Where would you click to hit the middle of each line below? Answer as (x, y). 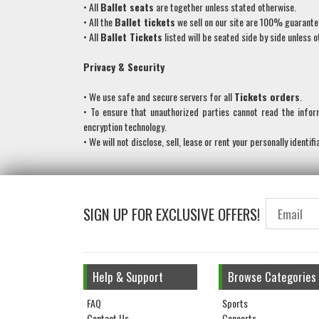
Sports (235, 303)
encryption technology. (125, 127)
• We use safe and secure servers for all (159, 97)
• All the (99, 22)
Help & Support (128, 277)
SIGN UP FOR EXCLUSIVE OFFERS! (172, 214)
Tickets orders (267, 97)
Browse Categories (272, 277)
